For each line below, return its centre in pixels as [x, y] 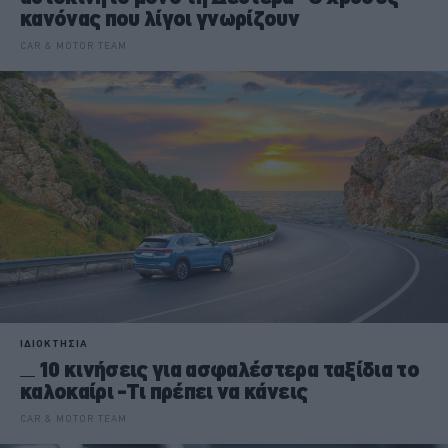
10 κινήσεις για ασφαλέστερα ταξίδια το [229, 369]
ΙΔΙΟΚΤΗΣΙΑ [54, 343]
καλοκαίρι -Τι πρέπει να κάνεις [164, 391]
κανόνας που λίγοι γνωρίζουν [160, 18]
